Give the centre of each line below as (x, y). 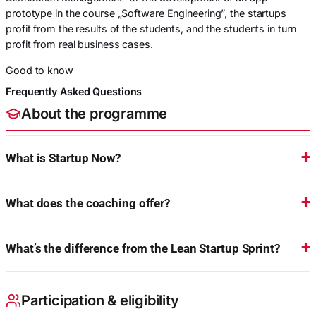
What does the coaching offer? (88, 203)
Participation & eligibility (100, 301)
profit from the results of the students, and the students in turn (151, 29)
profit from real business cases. (79, 44)
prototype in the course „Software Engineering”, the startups (146, 13)
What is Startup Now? (63, 158)
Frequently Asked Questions (74, 92)
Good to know (39, 70)
